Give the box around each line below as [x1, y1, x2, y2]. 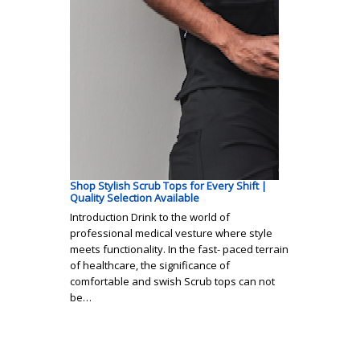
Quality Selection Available [70, 190, 199, 206]
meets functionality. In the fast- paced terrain [70, 242, 288, 257]
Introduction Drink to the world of [70, 210, 230, 225]
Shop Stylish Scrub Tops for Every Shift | [70, 178, 267, 194]
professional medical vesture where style [70, 226, 272, 241]
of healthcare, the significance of [70, 258, 230, 273]
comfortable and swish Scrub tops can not [70, 274, 275, 289]
